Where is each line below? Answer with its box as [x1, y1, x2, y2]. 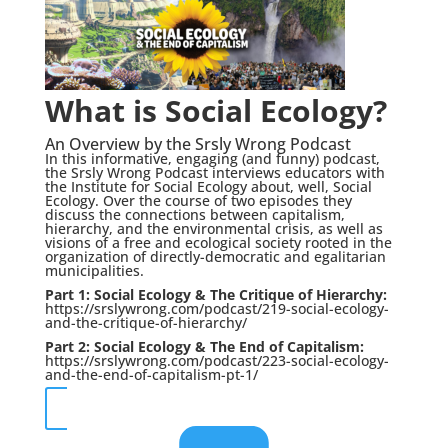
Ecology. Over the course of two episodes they [44, 191, 352, 210]
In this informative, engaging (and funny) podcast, [44, 149, 380, 168]
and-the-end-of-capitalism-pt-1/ [44, 365, 258, 384]
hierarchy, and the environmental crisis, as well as [44, 219, 383, 238]
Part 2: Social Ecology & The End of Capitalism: [44, 337, 364, 356]
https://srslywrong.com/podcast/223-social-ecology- [44, 351, 389, 370]
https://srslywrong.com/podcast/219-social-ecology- [44, 299, 389, 318]
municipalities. [44, 261, 144, 280]
